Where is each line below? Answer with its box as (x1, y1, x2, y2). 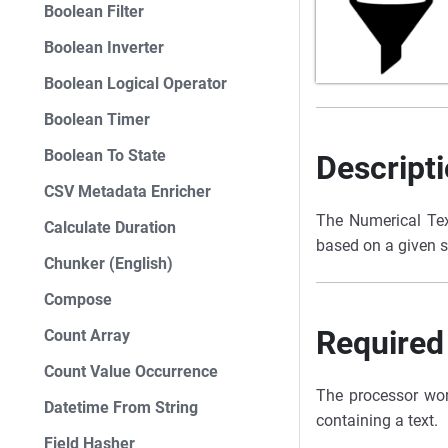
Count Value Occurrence (44, 362, 218, 381)
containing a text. (316, 411, 438, 431)
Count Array (44, 326, 130, 345)
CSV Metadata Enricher (44, 182, 211, 201)
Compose (44, 290, 112, 309)
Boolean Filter (44, 2, 144, 21)
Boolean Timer (44, 110, 150, 129)
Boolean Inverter (44, 38, 164, 57)
